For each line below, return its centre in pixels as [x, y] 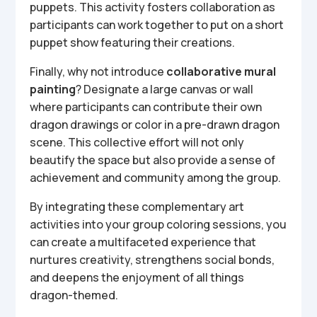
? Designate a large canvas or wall [165, 89]
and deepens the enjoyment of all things [137, 277]
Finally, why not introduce [98, 71]
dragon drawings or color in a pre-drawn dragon [155, 125]
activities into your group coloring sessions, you [158, 224]
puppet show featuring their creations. [133, 42]
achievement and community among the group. [156, 178]
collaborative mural [221, 71]
